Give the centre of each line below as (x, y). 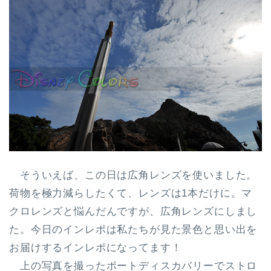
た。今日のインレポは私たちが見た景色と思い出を (133, 230)
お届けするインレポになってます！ (96, 248)
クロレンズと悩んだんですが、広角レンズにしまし (133, 212)
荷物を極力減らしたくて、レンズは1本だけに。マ (131, 194)
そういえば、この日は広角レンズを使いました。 (133, 175)
